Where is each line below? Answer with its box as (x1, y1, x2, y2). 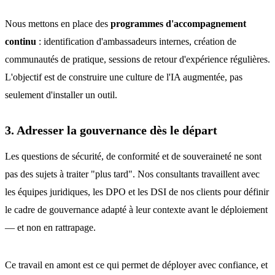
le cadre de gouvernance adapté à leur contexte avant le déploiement (5, 204, 268, 215)
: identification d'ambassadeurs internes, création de (36, 36, 236, 47)
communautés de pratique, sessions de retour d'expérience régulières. (5, 54, 270, 64)
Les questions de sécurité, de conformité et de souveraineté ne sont (5, 151, 261, 161)
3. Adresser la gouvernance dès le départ (5, 123, 217, 137)
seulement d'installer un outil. (5, 90, 117, 100)
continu (5, 36, 36, 47)
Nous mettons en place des (5, 18, 110, 29)
